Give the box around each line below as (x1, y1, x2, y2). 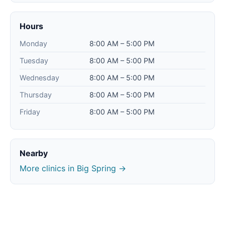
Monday (20, 39, 47, 48)
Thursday (20, 90, 52, 99)
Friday (20, 107, 40, 117)
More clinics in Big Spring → (20, 163, 126, 174)
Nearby (20, 148, 48, 159)
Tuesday (20, 56, 48, 65)
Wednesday (20, 73, 59, 82)
